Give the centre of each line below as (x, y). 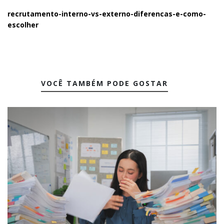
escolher (23, 25)
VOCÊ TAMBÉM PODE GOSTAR (104, 83)
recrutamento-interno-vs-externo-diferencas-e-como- (107, 14)
